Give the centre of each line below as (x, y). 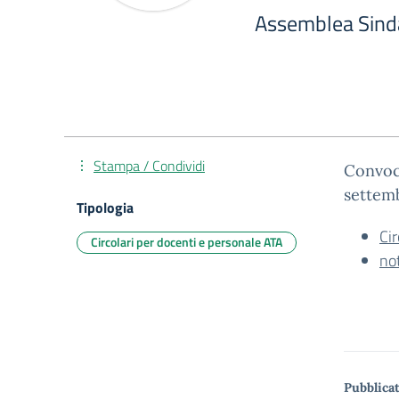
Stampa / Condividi (149, 166)
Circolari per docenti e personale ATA (187, 242)
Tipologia (105, 208)
